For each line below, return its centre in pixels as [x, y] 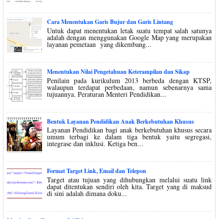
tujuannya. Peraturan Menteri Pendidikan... [106, 94]
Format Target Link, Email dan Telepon [96, 171]
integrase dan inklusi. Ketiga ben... [95, 144]
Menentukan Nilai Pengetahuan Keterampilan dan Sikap [118, 72]
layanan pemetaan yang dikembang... [99, 44]
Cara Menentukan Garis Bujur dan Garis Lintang [110, 22]
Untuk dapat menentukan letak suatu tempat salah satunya [129, 31]
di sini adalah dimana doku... [87, 193]
